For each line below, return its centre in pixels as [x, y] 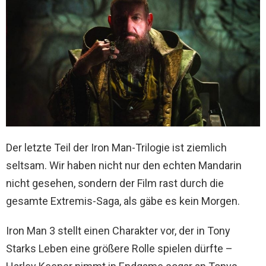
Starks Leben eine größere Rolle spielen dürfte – [119, 248]
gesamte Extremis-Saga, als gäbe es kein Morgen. [123, 201]
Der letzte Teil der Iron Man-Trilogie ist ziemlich [116, 147]
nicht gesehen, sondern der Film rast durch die [115, 183]
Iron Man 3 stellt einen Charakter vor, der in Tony [118, 230]
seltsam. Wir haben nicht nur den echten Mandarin [124, 165]
